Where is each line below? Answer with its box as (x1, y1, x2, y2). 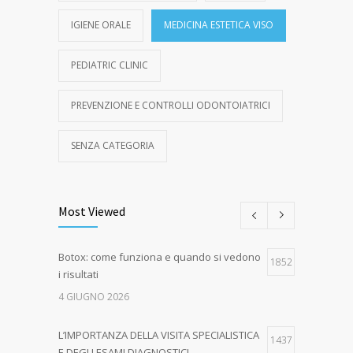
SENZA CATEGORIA (71, 138, 154, 152)
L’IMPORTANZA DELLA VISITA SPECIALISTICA (58, 327, 259, 342)
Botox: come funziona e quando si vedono (58, 249, 261, 264)
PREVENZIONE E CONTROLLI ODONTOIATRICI (71, 98, 270, 112)
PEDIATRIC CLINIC (71, 58, 148, 72)
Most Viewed (58, 203, 125, 219)
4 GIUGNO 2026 (58, 289, 129, 303)
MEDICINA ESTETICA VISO (164, 17, 273, 32)
